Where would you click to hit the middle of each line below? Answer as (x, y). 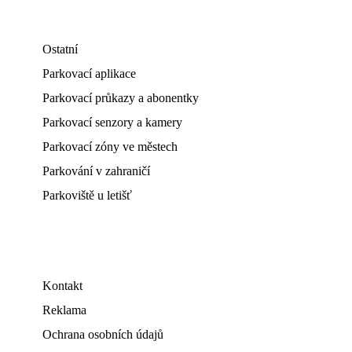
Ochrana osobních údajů (103, 335)
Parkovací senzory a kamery (112, 123)
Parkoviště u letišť (87, 196)
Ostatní (60, 49)
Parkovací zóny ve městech (110, 147)
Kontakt (62, 286)
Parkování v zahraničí (96, 171)
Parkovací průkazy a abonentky (121, 98)
